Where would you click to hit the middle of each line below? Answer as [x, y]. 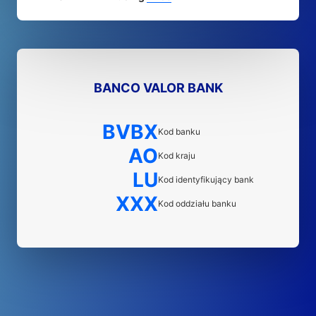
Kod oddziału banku [197, 203]
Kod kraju [177, 156]
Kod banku [179, 132]
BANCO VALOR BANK [158, 88]
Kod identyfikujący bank [206, 180]
